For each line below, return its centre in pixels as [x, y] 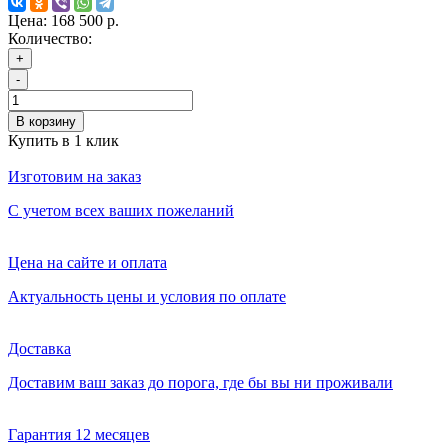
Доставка [39, 349]
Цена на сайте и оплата [87, 263]
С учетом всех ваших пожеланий [121, 211]
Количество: [50, 39]
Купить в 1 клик [63, 141]
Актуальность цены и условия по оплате [147, 297]
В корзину [46, 122]
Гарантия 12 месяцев [79, 435]
